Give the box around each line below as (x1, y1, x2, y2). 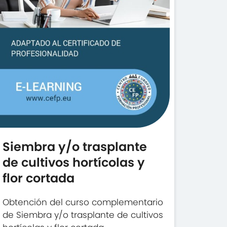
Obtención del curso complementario (3, 196, 164, 208)
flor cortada (3, 170, 75, 186)
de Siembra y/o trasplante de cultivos (3, 209, 164, 221)
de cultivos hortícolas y (3, 154, 145, 171)
